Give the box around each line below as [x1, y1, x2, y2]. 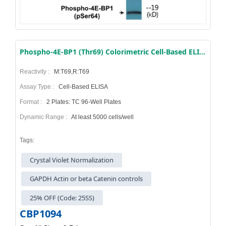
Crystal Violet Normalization [25, 155, 119, 164]
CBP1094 [20, 206, 62, 220]
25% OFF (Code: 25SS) [25, 193, 99, 202]
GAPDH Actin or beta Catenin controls [25, 174, 148, 184]
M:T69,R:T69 [52, 68, 89, 75]
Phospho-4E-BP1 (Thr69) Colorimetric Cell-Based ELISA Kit [199, 46, 205, 56]
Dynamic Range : [20, 113, 70, 121]
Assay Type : [20, 83, 57, 90]
